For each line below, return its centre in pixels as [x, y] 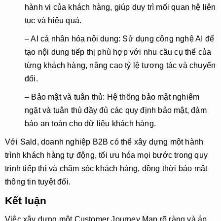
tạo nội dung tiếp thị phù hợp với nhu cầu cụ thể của [118, 52]
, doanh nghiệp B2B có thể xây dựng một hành [120, 142]
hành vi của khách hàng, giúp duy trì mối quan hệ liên [120, 7]
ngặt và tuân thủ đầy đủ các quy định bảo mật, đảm [116, 110]
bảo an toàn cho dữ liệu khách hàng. [90, 124]
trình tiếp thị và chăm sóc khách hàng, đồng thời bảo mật [106, 168]
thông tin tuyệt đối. [38, 182]
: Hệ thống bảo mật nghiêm [151, 97]
